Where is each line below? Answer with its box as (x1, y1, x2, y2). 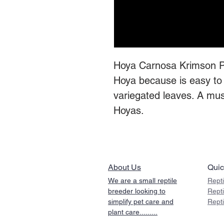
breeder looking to (108, 187, 165, 195)
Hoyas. (113, 104, 144, 117)
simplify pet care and (108, 197, 173, 206)
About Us (108, 162, 141, 172)
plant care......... (108, 208, 157, 216)
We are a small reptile (108, 176, 177, 185)
